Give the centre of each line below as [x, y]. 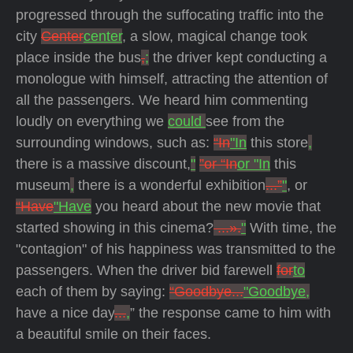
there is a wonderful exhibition [170, 185]
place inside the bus [78, 58]
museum [43, 185]
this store [277, 143]
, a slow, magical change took [215, 36]
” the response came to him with [230, 313]
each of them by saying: [93, 292]
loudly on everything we [92, 121]
